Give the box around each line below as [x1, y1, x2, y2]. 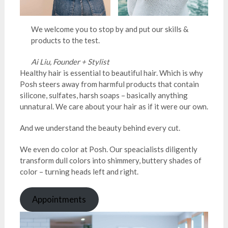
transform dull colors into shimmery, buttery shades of [19, 155, 202, 165]
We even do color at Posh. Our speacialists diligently [19, 144, 197, 154]
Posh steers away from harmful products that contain [19, 79, 199, 89]
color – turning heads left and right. [19, 166, 138, 176]
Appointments [32, 193, 87, 205]
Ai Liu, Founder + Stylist [31, 56, 110, 66]
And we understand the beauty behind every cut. [19, 123, 180, 132]
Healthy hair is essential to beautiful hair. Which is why [19, 68, 203, 77]
